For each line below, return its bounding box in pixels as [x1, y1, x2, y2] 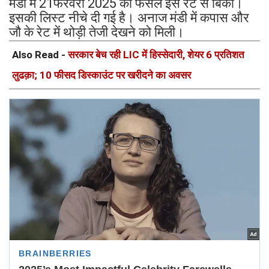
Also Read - [12, 49, 68, 61]
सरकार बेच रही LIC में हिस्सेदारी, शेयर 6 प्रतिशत [68, 49, 244, 61]
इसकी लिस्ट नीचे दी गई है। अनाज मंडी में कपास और [9, 10, 249, 26]
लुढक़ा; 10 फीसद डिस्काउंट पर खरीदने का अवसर [12, 69, 191, 82]
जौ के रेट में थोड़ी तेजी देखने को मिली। [9, 25, 184, 40]
